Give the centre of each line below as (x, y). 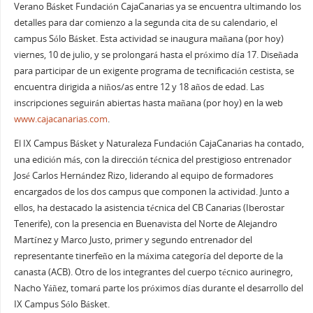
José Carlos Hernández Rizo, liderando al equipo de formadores (143, 176)
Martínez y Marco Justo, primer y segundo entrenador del (133, 240)
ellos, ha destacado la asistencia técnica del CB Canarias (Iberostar (149, 208)
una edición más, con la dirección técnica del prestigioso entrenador (152, 160)
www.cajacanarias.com (60, 119)
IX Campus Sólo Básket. (61, 305)
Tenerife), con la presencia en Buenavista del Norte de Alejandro (145, 224)
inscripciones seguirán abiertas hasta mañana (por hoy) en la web (148, 103)
